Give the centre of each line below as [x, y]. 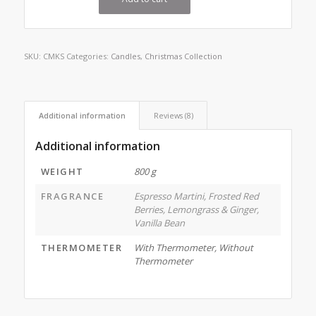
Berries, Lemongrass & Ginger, [196, 210]
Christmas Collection [183, 56]
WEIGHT [62, 172]
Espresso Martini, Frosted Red [196, 196]
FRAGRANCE [72, 196]
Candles [125, 56]
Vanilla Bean [159, 223]
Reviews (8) [173, 116]
